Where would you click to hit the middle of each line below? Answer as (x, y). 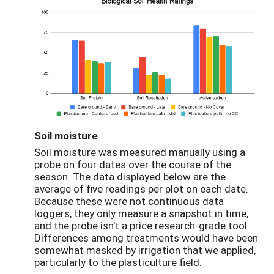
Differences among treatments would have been (146, 237)
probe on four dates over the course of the (133, 164)
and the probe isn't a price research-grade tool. (142, 225)
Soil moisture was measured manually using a (140, 152)
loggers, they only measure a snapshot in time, (141, 213)
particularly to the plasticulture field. (118, 262)
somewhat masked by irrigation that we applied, (145, 250)
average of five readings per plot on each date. (141, 188)
